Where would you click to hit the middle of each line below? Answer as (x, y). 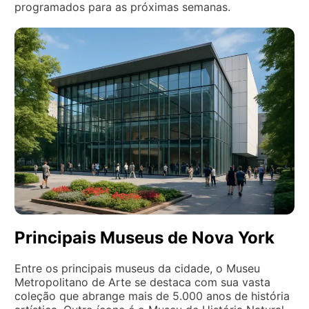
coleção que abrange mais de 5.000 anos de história (152, 296)
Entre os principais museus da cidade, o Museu (137, 268)
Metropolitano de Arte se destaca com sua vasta (142, 282)
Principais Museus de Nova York (144, 237)
